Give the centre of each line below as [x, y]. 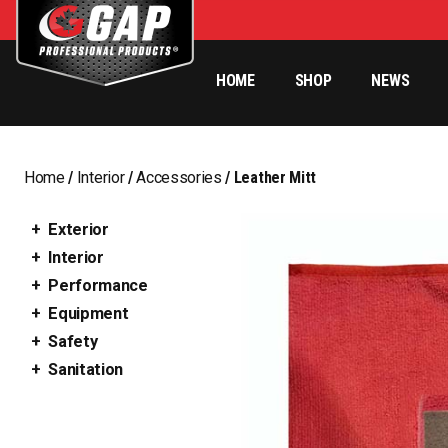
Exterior [78, 229]
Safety [73, 341]
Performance [98, 285]
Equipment [88, 313]
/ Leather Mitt [268, 177]
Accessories [179, 177]
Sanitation [86, 369]
